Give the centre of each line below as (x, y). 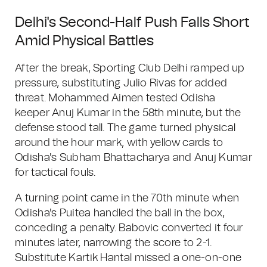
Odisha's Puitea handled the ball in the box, (120, 213)
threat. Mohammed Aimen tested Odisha (115, 98)
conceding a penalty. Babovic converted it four (129, 228)
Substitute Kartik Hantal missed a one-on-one (128, 258)
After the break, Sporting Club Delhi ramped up (130, 69)
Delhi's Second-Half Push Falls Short (132, 23)
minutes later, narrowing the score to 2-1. (114, 243)
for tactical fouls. (55, 173)
